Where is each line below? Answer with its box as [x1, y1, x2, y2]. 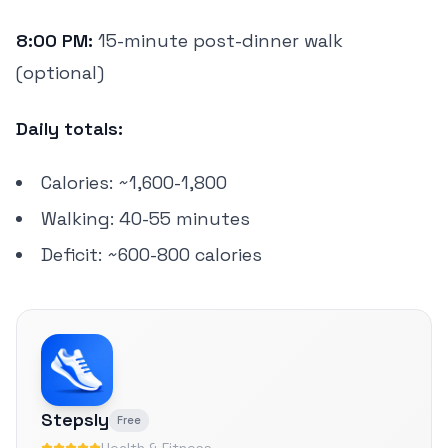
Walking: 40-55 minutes [41, 207, 250, 230]
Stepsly [41, 408, 109, 431]
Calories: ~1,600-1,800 [41, 171, 227, 194]
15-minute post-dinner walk [93, 29, 343, 52]
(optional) [16, 61, 104, 84]
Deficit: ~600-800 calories [41, 243, 262, 266]
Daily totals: [16, 117, 123, 140]
